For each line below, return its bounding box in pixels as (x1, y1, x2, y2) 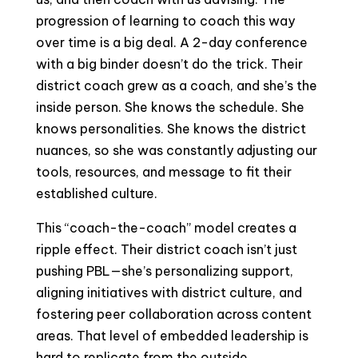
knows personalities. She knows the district (35, 121, 306, 137)
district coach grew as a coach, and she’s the (35, 78, 317, 93)
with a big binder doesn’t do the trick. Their (35, 56, 303, 72)
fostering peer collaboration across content (35, 306, 312, 322)
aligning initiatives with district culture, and (35, 284, 302, 300)
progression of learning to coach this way (35, 13, 295, 29)
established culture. (35, 185, 157, 201)
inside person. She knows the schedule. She (35, 99, 304, 115)
